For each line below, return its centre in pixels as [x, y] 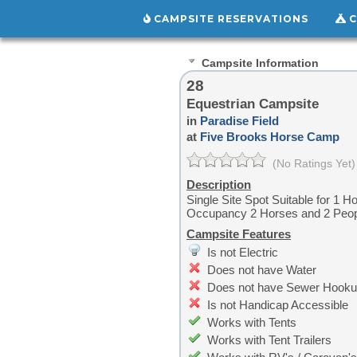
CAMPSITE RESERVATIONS [229, 18]
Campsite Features [239, 233]
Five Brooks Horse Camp [270, 136]
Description [219, 184]
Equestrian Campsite [253, 104]
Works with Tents [252, 322]
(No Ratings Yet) [314, 163]
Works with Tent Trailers [269, 339]
